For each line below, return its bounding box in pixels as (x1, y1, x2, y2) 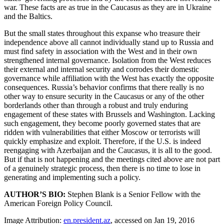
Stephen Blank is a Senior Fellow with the (65, 189, 200, 198)
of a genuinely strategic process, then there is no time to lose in (4, 163, 200, 172)
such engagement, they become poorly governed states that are (4, 118, 200, 127)
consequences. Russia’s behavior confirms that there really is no (4, 82, 204, 91)
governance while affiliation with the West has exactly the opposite (4, 73, 214, 82)
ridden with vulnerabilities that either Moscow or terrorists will (4, 127, 200, 136)
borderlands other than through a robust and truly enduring (4, 100, 188, 109)
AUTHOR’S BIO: (4, 189, 65, 198)
